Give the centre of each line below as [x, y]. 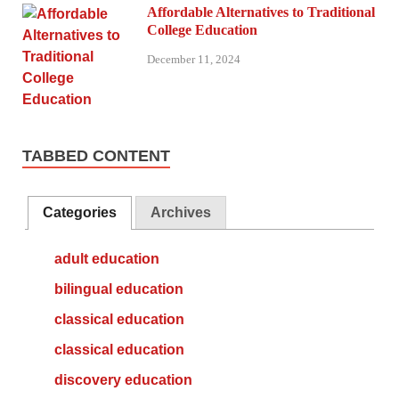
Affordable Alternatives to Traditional [261, 12]
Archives [180, 213]
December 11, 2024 [194, 59]
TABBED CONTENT [96, 156]
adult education [106, 259]
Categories [80, 213]
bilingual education [118, 289]
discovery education [123, 380]
